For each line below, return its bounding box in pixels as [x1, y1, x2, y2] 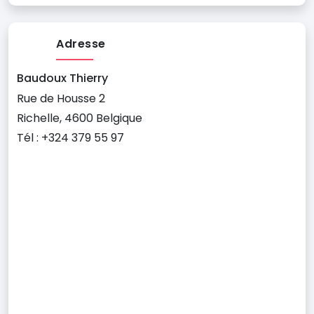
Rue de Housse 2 [17, 90, 105, 107]
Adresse [56, 36, 106, 52]
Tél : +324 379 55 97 [17, 130, 124, 146]
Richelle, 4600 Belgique [17, 110, 142, 126]
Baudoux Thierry [17, 70, 108, 86]
